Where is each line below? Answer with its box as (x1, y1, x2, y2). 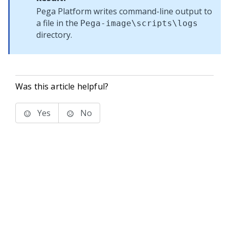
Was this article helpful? (15, 81, 108, 92)
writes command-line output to (91, 6, 212, 17)
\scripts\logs (131, 18, 198, 28)
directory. (36, 29, 72, 40)
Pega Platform (36, 6, 91, 17)
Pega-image (80, 18, 131, 28)
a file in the (36, 17, 80, 29)
